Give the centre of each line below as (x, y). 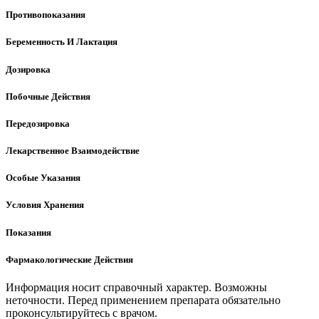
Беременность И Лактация (62, 42)
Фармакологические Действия (69, 259)
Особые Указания (43, 178)
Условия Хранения (45, 205)
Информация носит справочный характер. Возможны (136, 287)
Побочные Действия (48, 96)
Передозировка (38, 123)
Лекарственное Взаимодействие (73, 151)
